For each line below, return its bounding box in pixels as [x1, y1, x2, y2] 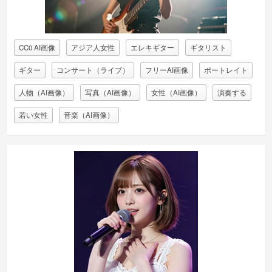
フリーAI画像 [144, 64, 188, 75]
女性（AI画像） [151, 87, 202, 97]
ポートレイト [203, 64, 248, 75]
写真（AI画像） [84, 87, 135, 97]
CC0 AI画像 [18, 42, 55, 52]
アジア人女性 [70, 42, 115, 52]
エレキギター [130, 42, 174, 52]
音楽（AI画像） [63, 109, 114, 120]
